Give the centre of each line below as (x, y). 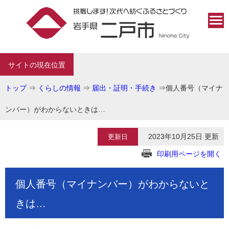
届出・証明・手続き (124, 88)
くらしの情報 (59, 88)
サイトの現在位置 (37, 65)
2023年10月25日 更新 (184, 137)
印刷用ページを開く (189, 154)
